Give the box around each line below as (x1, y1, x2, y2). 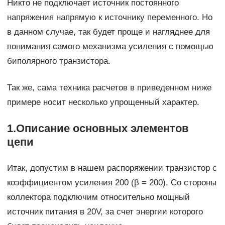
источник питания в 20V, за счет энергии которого (7, 207, 203, 217)
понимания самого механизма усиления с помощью (7, 42, 213, 52)
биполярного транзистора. (7, 56, 110, 66)
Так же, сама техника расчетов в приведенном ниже (7, 83, 211, 93)
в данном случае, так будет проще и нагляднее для (7, 27, 210, 37)
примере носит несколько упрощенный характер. (7, 97, 199, 107)
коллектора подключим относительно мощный (7, 192, 190, 202)
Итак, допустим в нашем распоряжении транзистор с (7, 163, 217, 173)
